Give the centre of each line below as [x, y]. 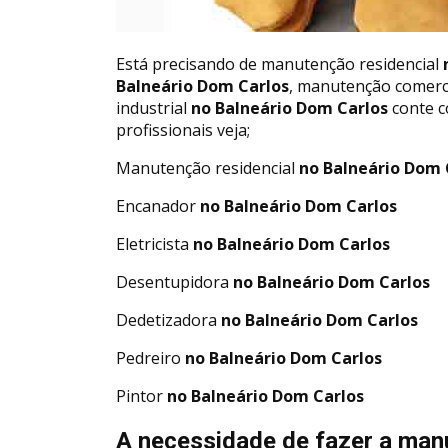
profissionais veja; [183, 129]
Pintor [139, 395]
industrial [151, 107]
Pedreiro [148, 357]
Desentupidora [172, 281]
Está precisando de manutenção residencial [277, 63]
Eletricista [152, 243]
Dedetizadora [166, 319]
